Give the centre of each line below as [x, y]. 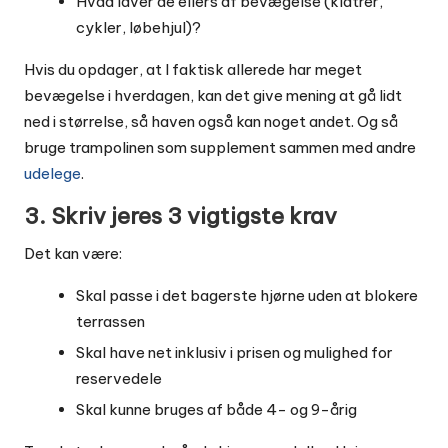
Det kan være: [73, 253]
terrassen [110, 321]
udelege [52, 173]
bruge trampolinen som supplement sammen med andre [220, 147]
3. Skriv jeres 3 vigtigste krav [180, 215]
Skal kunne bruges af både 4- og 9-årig [216, 409]
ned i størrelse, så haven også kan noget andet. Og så [211, 121]
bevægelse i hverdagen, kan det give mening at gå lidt [213, 95]
